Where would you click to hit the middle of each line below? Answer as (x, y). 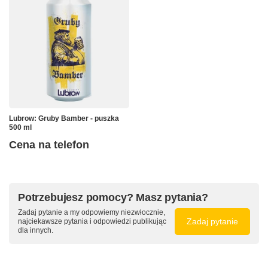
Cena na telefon (49, 145)
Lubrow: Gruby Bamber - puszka (64, 119)
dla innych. (36, 231)
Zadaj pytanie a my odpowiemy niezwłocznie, (92, 213)
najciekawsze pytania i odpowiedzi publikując (92, 222)
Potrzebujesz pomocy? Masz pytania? (113, 198)
